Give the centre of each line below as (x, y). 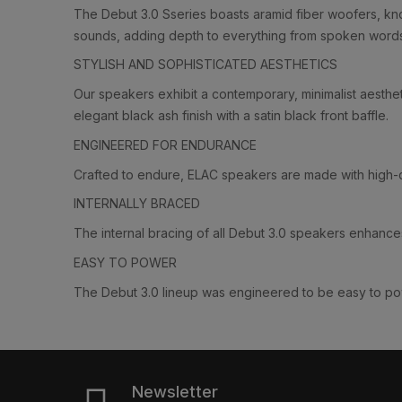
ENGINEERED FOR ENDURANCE (165, 144)
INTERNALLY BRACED (137, 204)
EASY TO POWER (125, 262)
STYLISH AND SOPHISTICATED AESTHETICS (205, 65)
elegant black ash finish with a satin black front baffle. (231, 116)
